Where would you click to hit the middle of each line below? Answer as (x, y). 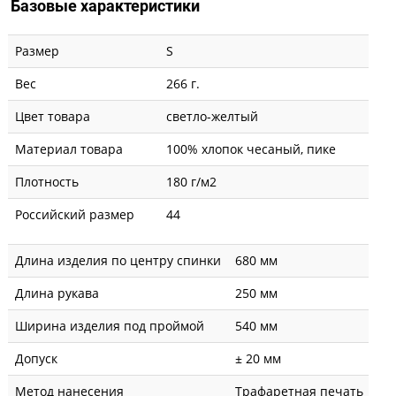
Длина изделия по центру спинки (118, 260)
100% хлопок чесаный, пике (251, 148)
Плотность (47, 181)
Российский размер (75, 214)
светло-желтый (212, 116)
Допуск (36, 358)
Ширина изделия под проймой (110, 325)
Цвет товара (53, 116)
